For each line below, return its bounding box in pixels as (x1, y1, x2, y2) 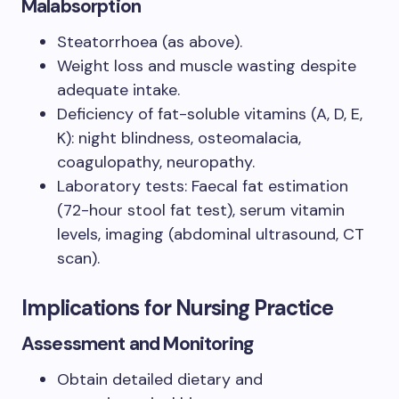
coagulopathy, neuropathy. (57, 151, 255, 173)
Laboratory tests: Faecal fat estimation (57, 175, 348, 197)
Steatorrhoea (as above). (57, 30, 242, 53)
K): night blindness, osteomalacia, (57, 126, 301, 149)
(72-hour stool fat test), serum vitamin (57, 199, 345, 221)
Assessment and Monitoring (21, 330, 253, 356)
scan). (57, 247, 100, 269)
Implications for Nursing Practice (21, 293, 334, 322)
